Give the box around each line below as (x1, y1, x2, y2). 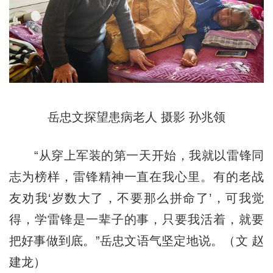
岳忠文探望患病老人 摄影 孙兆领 (48, 110, 225, 124)
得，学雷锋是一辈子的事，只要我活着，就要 (9, 213, 264, 227)
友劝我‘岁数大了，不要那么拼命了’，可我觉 (9, 191, 264, 205)
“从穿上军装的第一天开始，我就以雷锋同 (9, 149, 264, 163)
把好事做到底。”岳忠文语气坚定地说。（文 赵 (9, 234, 264, 248)
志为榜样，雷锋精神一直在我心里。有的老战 (9, 170, 264, 184)
